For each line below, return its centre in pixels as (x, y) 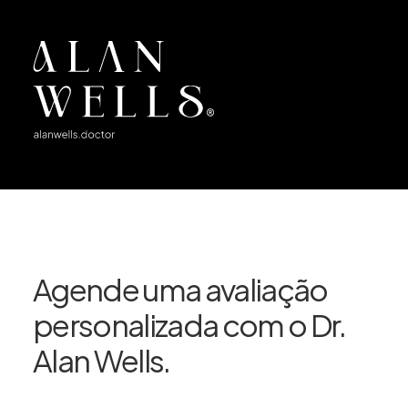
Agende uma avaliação (180, 289)
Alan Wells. (102, 360)
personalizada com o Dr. (189, 324)
